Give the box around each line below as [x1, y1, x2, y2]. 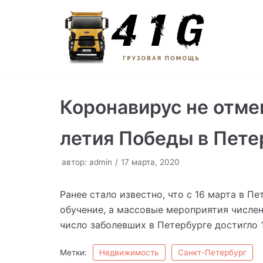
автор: [62, 157, 89, 167]
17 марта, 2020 [121, 157, 180, 167]
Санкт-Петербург [178, 248, 247, 258]
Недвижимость [99, 248, 159, 258]
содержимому [12, 38, 79, 50]
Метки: [60, 248, 87, 258]
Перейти [12, 8, 52, 19]
